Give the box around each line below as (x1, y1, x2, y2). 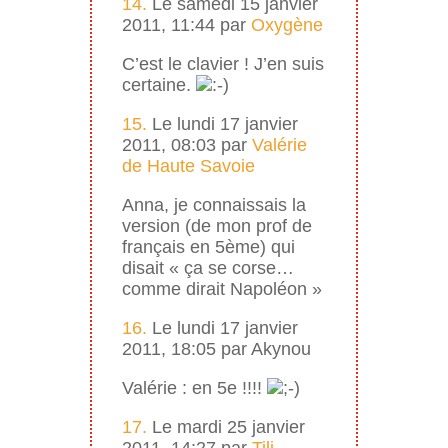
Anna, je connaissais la (121, 194, 306, 215)
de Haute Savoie (121, 155, 255, 176)
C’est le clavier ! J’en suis (121, 53, 324, 74)
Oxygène (250, 14, 323, 35)
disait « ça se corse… (121, 257, 294, 278)
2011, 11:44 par (121, 14, 251, 35)
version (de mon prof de (121, 215, 312, 236)
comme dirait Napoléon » (121, 278, 322, 299)
